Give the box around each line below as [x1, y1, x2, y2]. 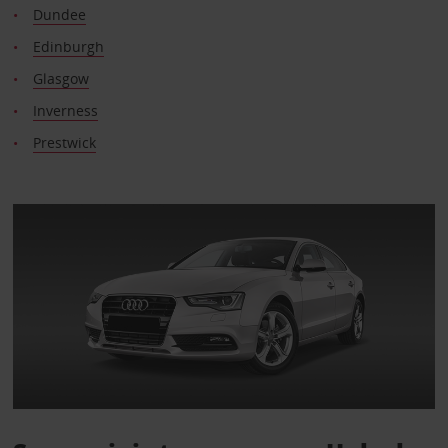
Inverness [32, 100, 98, 120]
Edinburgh [32, 36, 104, 56]
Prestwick [32, 132, 96, 152]
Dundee [32, 4, 86, 24]
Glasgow [32, 68, 89, 88]
